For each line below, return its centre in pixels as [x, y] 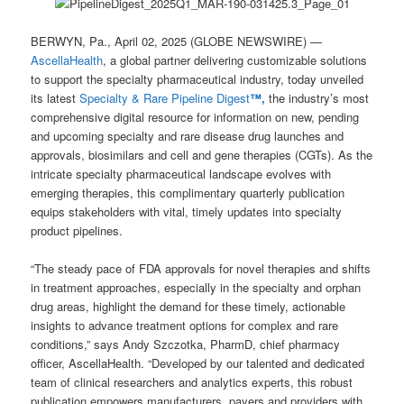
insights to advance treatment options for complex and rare [185, 326]
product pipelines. [77, 231]
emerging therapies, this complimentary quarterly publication [188, 193]
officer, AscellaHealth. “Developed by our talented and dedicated [198, 363]
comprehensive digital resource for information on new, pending [195, 117]
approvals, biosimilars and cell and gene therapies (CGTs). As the [202, 155]
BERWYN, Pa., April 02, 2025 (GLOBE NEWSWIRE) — [177, 41]
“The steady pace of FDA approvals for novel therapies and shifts [201, 269]
